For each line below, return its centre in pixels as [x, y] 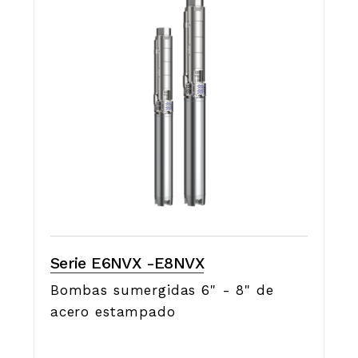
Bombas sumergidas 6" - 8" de [162, 290]
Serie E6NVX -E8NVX [127, 263]
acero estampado [113, 312]
